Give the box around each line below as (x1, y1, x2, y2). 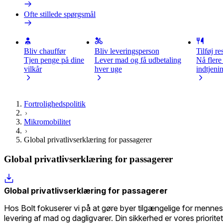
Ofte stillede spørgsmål (24, 10, 96, 18)
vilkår (24, 65, 42, 73)
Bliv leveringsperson (94, 47, 159, 55)
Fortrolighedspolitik (24, 100, 86, 108)
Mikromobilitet (24, 117, 71, 126)
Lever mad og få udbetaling (94, 56, 181, 64)
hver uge (94, 65, 122, 73)
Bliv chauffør (24, 47, 66, 55)
